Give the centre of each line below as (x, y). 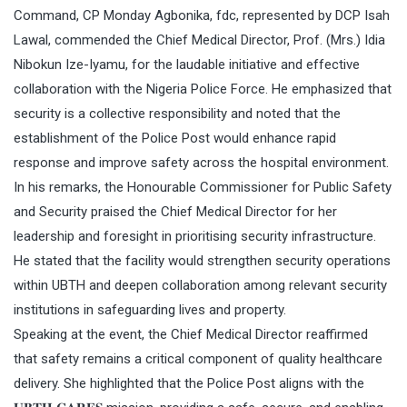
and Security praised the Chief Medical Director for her (175, 212)
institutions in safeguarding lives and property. (150, 310)
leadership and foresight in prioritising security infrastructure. (195, 237)
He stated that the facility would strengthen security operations (202, 261)
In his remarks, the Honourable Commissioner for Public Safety (203, 188)
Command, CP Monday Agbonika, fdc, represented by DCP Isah (202, 16)
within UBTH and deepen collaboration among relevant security (200, 286)
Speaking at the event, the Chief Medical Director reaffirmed (191, 335)
